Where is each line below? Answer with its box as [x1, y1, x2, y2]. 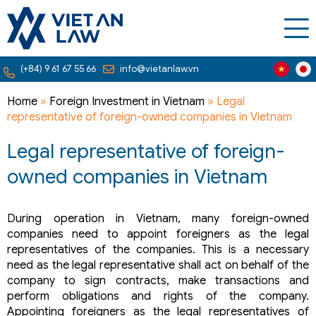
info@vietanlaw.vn [120, 63, 199, 75]
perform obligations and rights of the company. [7, 289, 309, 303]
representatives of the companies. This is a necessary [7, 243, 309, 257]
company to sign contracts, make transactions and [7, 274, 309, 288]
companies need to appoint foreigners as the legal [7, 227, 309, 241]
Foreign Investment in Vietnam [49, 95, 205, 109]
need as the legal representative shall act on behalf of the [7, 258, 309, 272]
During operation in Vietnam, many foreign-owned [7, 212, 309, 226]
